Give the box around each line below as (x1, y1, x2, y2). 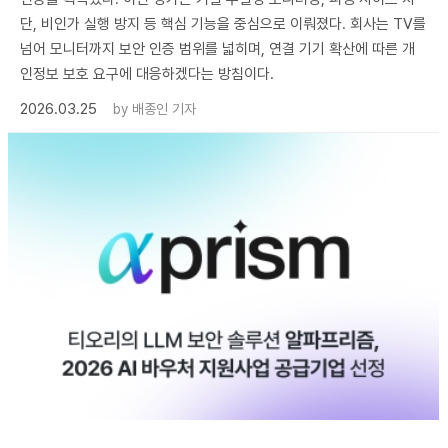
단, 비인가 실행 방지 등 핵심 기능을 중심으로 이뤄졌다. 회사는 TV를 (20, 14, 426, 33)
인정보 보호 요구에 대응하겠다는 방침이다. (20, 64, 274, 83)
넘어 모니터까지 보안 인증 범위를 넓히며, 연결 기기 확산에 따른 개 (20, 39, 415, 58)
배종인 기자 (132, 100, 196, 117)
